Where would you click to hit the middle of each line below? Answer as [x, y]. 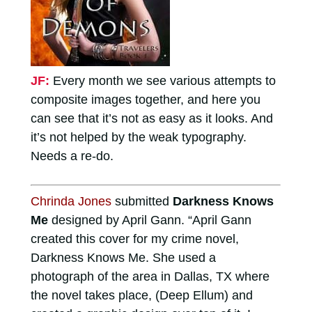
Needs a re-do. [72, 156]
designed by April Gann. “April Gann [149, 220]
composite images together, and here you [145, 99]
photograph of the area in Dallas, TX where [150, 276]
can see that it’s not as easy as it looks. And [151, 118]
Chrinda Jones [71, 201]
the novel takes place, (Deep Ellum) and [141, 295]
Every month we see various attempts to [164, 80]
